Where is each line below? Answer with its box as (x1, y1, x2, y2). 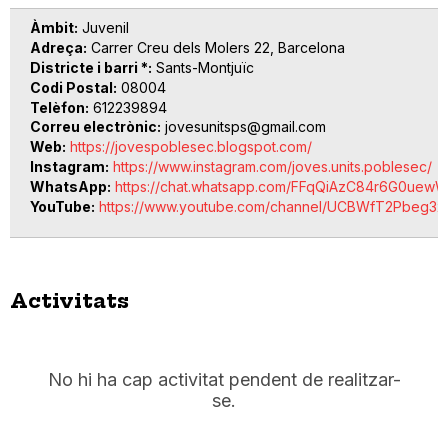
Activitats (10, 288, 129, 314)
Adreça (30, 39, 83, 57)
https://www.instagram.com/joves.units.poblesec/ (113, 158, 432, 176)
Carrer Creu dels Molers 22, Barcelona (91, 39, 345, 57)
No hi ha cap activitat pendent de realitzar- (47, 369, 401, 391)
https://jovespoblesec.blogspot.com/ (70, 138, 312, 156)
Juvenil (82, 19, 129, 37)
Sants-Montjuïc (156, 59, 254, 77)
